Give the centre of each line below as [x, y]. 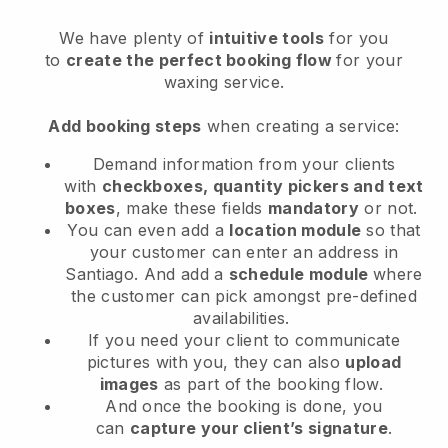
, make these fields [192, 208]
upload [373, 362]
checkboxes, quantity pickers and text [262, 186]
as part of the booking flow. [273, 384]
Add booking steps [125, 126]
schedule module [300, 274]
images [129, 384]
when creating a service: [300, 126]
